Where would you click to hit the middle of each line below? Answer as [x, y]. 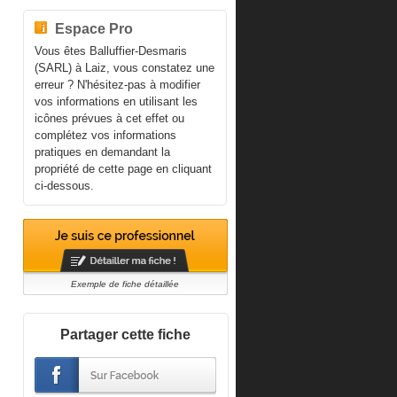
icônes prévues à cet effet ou [109, 118]
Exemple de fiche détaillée [125, 284]
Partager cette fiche [126, 334]
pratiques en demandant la [102, 152]
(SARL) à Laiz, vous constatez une [124, 68]
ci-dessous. [64, 186]
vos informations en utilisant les [116, 101]
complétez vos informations [105, 135]
